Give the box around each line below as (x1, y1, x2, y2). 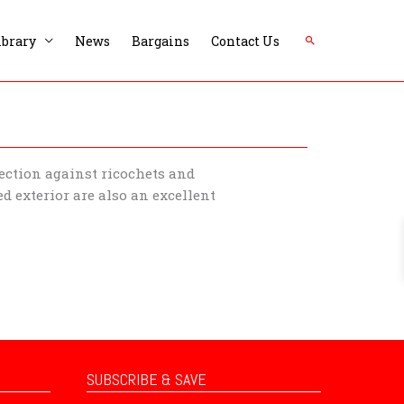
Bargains (132, 32, 189, 50)
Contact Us (211, 32, 280, 50)
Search (303, 31, 347, 48)
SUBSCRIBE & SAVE (87, 368, 207, 390)
